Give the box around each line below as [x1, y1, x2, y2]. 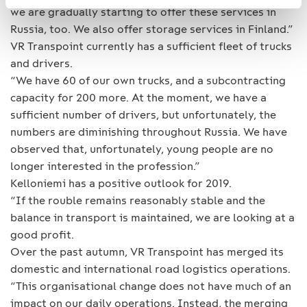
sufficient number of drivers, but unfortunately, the [10, 108, 276, 121]
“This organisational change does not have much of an [10, 279, 291, 293]
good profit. [10, 228, 74, 241]
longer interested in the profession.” [10, 159, 200, 173]
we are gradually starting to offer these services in [10, 5, 276, 19]
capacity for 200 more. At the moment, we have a [10, 90, 267, 104]
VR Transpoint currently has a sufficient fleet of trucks [10, 39, 292, 53]
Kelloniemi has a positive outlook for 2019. [10, 176, 232, 190]
